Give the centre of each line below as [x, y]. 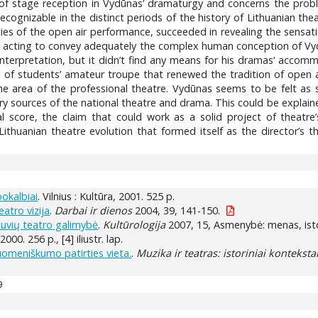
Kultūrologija [135, 224]
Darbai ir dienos [94, 210]
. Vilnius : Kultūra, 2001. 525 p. [106, 196]
